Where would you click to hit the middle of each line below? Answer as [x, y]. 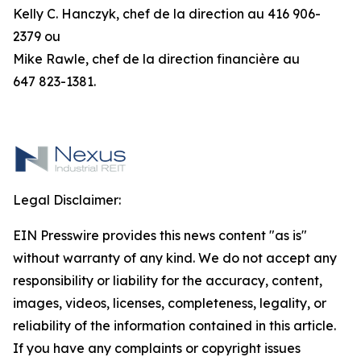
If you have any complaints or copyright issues [157, 348]
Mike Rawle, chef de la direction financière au [156, 59]
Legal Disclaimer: [67, 200]
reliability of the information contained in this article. [174, 326]
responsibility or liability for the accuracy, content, [168, 280]
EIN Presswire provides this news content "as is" [160, 235]
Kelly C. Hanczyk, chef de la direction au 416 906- [167, 14]
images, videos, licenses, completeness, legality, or [170, 303]
